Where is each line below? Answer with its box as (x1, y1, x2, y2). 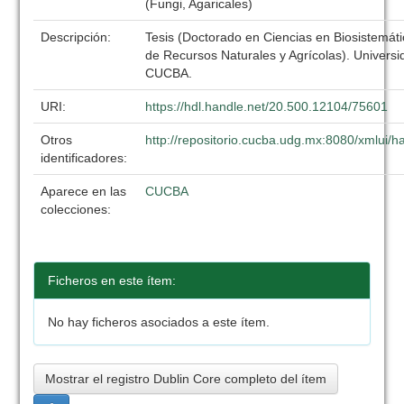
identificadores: (41, 151, 132, 165)
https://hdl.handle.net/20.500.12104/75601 (145, 99, 389, 114)
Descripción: (41, 30, 115, 44)
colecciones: (41, 202, 112, 216)
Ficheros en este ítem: (48, 273, 177, 288)
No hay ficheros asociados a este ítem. (48, 315, 271, 329)
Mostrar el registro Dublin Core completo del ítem (45, 372, 327, 386)
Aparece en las (41, 184, 127, 198)
